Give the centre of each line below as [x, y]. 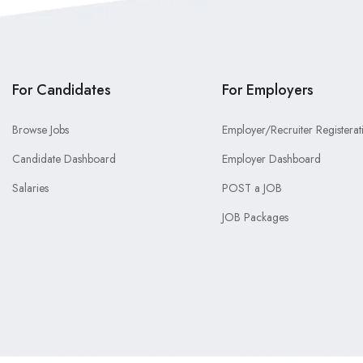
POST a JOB [252, 188]
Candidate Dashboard [64, 159]
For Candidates [62, 90]
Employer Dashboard [271, 159]
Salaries [30, 188]
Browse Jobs [41, 130]
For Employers [267, 90]
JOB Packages [255, 217]
